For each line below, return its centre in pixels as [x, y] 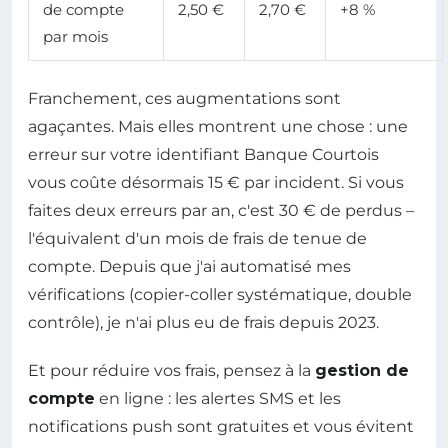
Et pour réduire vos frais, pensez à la [171, 370]
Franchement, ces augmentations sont [184, 98]
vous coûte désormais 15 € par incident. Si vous [216, 182]
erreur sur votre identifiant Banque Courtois [203, 154]
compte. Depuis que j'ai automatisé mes [189, 266]
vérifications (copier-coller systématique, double [220, 294]
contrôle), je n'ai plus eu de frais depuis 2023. [203, 322]
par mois [75, 36]
